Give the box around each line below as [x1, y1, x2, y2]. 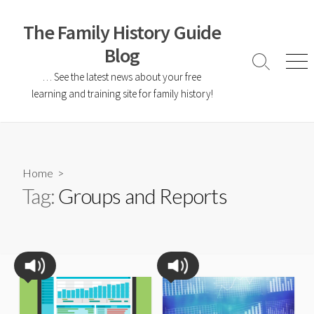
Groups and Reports [57, 183, 227, 209]
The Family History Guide [22, 20, 221, 45]
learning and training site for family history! [31, 87, 213, 100]
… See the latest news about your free [43, 70, 201, 83]
